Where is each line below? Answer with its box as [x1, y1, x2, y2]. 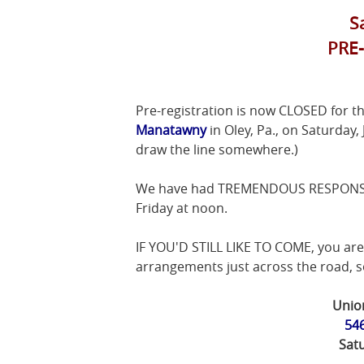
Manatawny [136, 121, 206, 139]
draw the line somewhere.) [136, 141, 298, 158]
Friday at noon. [136, 199, 227, 217]
